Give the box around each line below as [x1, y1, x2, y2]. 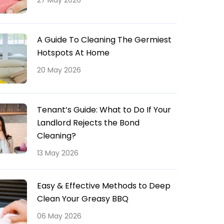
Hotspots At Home [37, 47, 109, 58]
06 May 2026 [37, 211, 81, 221]
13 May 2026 [37, 148, 78, 158]
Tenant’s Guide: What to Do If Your [37, 104, 171, 115]
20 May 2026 [37, 65, 81, 75]
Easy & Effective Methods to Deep [37, 180, 170, 191]
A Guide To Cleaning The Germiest [37, 34, 171, 45]
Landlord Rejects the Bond [37, 117, 139, 128]
